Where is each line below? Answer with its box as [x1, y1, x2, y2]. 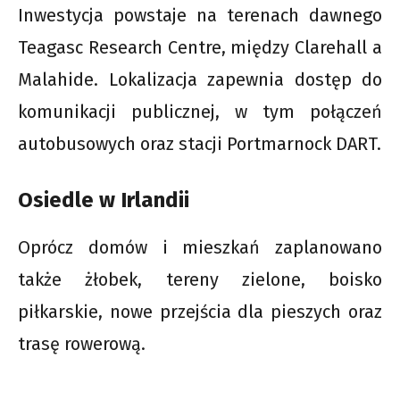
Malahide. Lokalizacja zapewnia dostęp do [18, 69, 382, 91]
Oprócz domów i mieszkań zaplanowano [18, 237, 382, 259]
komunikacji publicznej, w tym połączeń [18, 101, 382, 123]
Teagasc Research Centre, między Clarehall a [18, 37, 382, 59]
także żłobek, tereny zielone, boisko [18, 269, 382, 291]
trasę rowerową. [18, 333, 146, 355]
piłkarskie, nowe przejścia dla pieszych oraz [18, 301, 382, 323]
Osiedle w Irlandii [18, 187, 189, 213]
